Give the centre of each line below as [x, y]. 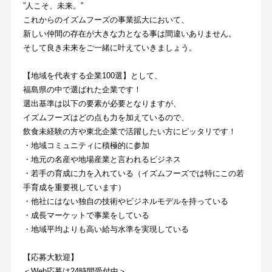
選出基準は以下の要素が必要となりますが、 [102, 103]
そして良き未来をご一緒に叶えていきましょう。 [110, 47]
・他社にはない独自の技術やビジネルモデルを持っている [125, 201]
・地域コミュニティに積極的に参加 [86, 145]
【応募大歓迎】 [50, 257]
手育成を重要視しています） [74, 187]
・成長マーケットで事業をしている [86, 215]
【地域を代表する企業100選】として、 [92, 75]
